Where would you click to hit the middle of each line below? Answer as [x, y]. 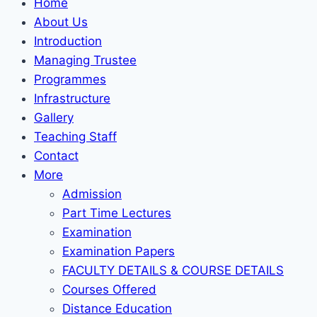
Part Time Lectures [117, 213]
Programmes [70, 79]
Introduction [68, 41]
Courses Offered [109, 289]
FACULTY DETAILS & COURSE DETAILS [173, 270]
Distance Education [117, 309]
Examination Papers [119, 251]
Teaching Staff [75, 137]
